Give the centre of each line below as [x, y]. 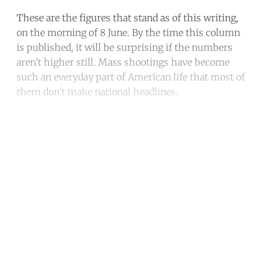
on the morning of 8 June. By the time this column [128, 32]
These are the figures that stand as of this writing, [127, 17]
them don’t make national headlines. [97, 91]
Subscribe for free [132, 213]
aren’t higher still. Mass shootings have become [123, 62]
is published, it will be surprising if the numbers [125, 47]
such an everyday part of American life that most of [131, 77]
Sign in [190, 244]
